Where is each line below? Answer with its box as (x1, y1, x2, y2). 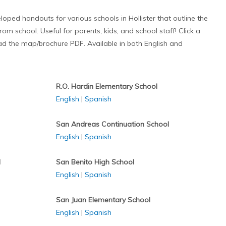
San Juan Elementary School (55, 195, 150, 204)
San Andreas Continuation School (55, 120, 169, 129)
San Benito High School (55, 157, 134, 166)
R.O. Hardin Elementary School (55, 82, 157, 91)
